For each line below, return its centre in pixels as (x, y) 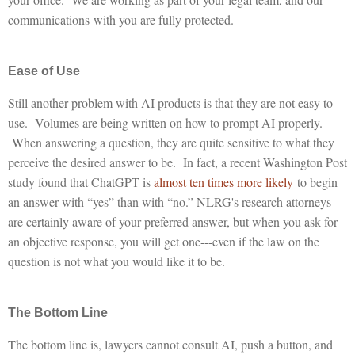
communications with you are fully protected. (121, 19)
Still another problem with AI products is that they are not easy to (170, 102)
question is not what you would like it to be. (116, 261)
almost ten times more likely (223, 181)
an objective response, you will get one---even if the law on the (164, 241)
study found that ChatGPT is (81, 181)
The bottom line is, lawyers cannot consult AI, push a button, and (170, 344)
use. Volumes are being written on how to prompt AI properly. (165, 122)
